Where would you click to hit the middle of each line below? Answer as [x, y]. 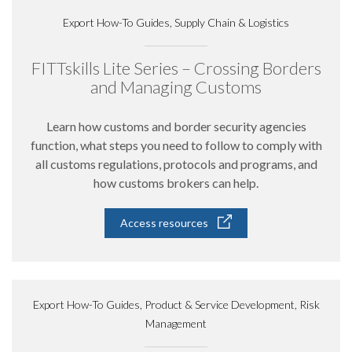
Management [176, 323]
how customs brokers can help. [176, 183]
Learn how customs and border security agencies [176, 126]
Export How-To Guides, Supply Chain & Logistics [176, 22]
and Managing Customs [176, 87]
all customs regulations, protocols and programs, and [176, 164]
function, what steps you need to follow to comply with [176, 145]
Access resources [164, 223]
